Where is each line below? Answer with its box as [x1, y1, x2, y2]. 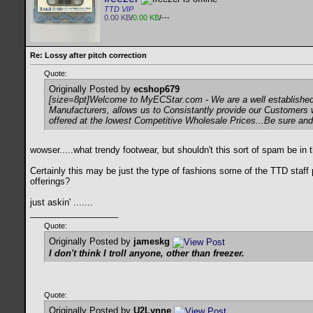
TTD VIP [104, 5, 133, 14]
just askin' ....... [30, 197, 96, 208]
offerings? [30, 176, 70, 187]
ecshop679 [133, 84, 180, 95]
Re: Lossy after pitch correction [30, 51, 147, 59]
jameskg [133, 236, 170, 247]
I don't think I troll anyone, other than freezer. [49, 247, 245, 259]
